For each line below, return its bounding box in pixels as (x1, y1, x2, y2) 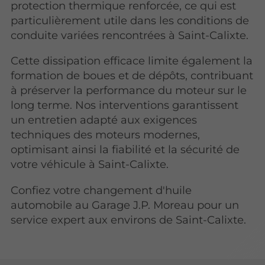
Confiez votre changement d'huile (11, 183, 192, 197)
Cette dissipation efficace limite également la (11, 54, 253, 68)
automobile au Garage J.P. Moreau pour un (11, 198, 240, 212)
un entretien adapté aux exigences (11, 113, 198, 127)
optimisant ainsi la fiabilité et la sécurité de (11, 143, 240, 157)
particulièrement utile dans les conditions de (11, 14, 250, 28)
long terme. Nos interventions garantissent (11, 98, 239, 112)
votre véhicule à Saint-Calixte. (11, 157, 169, 172)
